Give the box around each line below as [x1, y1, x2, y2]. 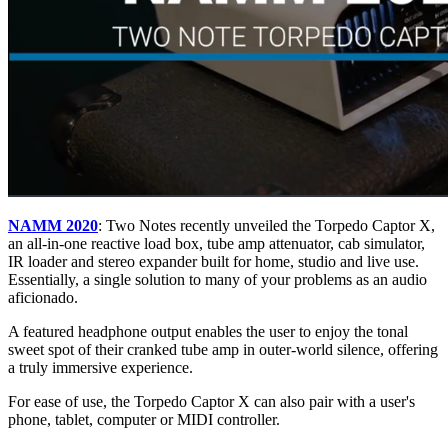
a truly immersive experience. [8, 358, 193, 376]
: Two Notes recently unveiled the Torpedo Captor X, [98, 216, 435, 234]
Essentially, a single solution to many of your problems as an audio [8, 270, 427, 288]
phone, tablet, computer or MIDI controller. [8, 410, 280, 428]
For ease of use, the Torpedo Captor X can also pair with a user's [8, 392, 415, 410]
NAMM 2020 [8, 216, 98, 234]
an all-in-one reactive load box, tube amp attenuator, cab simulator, [8, 234, 425, 252]
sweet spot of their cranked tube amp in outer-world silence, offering [8, 340, 438, 358]
